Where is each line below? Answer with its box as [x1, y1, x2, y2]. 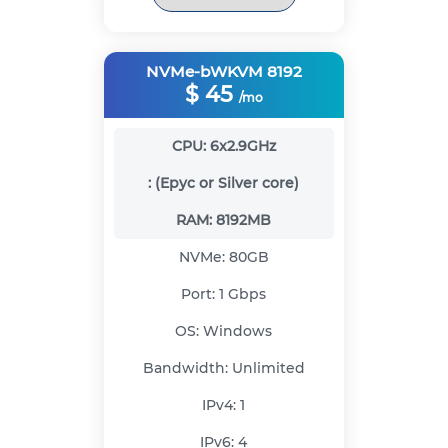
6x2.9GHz [209, 137, 276, 156]
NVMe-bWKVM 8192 [146, 62, 302, 82]
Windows [203, 322, 273, 341]
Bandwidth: [142, 359, 232, 378]
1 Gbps [219, 285, 267, 304]
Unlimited [231, 359, 305, 378]
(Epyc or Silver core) [155, 174, 300, 193]
